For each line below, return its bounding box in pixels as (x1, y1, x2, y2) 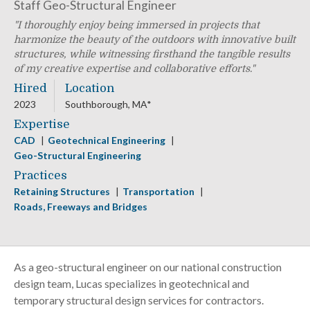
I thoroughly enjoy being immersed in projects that (17, 19, 259, 30)
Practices (14, 168, 67, 182)
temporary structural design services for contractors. (14, 293, 264, 307)
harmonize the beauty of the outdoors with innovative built (14, 33, 295, 45)
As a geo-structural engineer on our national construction (14, 259, 282, 273)
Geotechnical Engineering (48, 134, 167, 146)
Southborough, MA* (65, 98, 152, 110)
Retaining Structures (14, 185, 112, 197)
